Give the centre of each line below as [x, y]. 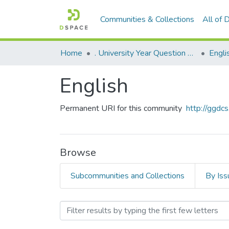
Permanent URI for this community [121, 108]
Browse [78, 153]
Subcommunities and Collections [128, 176]
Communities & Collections [147, 19]
